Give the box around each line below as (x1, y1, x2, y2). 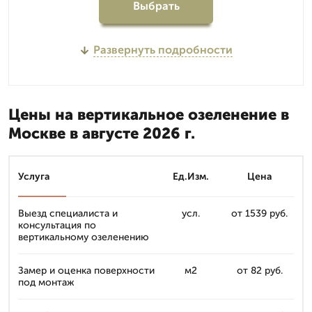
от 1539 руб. (231, 208, 288, 219)
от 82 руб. (236, 265, 283, 276)
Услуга (18, 171, 50, 182)
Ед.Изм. (172, 171, 209, 182)
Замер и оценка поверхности (18, 265, 155, 276)
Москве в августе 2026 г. (8, 124, 195, 143)
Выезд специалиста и (18, 208, 118, 219)
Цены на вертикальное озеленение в (8, 105, 289, 124)
